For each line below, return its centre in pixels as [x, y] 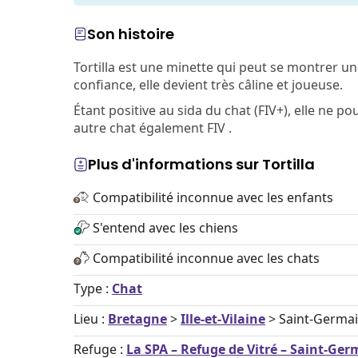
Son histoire [131, 34]
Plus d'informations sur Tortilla [201, 164]
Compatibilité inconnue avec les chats [206, 258]
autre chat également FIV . [153, 128]
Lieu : [91, 319]
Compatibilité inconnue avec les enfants [213, 197]
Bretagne [137, 319]
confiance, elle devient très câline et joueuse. [208, 85]
